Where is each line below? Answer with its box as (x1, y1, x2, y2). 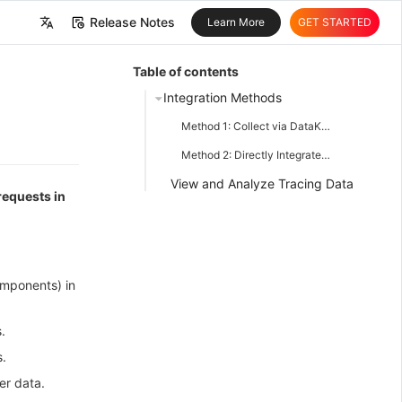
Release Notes (90, 14, 175, 30)
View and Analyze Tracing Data (170, 175, 354, 191)
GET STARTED (298, 15, 371, 29)
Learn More (207, 15, 265, 29)
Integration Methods (163, 89, 282, 105)
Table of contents (133, 64, 239, 79)
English (21, 70, 62, 85)
